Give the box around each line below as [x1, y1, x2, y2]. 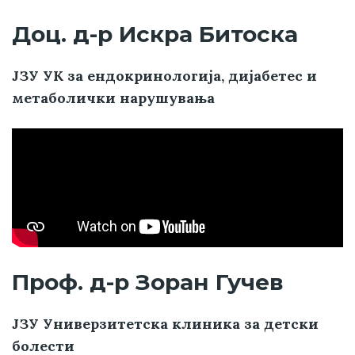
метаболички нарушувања [12, 89, 215, 108]
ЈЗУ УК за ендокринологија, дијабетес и [12, 67, 317, 86]
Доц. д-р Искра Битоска [12, 21, 298, 48]
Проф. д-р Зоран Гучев [12, 269, 284, 296]
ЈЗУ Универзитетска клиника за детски [12, 315, 319, 334]
